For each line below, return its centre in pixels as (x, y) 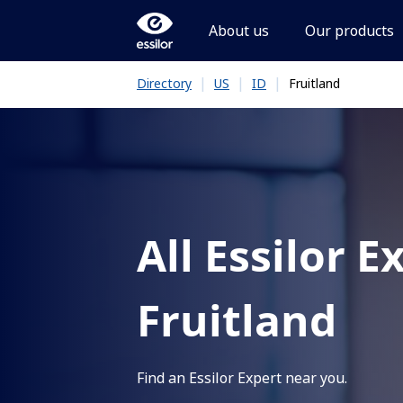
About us (239, 31)
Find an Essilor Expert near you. (242, 378)
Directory (164, 83)
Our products (349, 31)
